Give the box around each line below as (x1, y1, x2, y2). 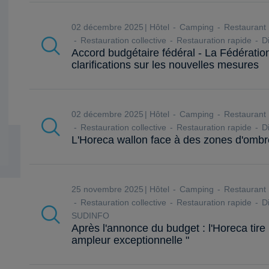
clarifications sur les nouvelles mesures (71, 59, 259, 71)
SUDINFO (71, 211, 112, 220)
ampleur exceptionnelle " (71, 234, 189, 246)
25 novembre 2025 (76, 184, 144, 194)
